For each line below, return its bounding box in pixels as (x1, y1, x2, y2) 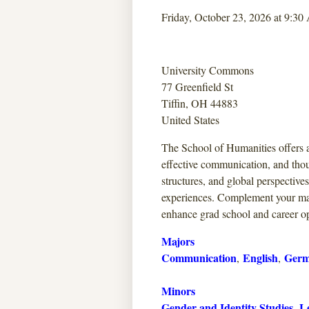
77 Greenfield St (161, 79, 233, 94)
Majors (161, 233, 195, 249)
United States (161, 112, 219, 127)
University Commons (161, 63, 254, 77)
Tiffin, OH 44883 (161, 96, 238, 110)
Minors (161, 283, 195, 299)
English (243, 250, 278, 266)
